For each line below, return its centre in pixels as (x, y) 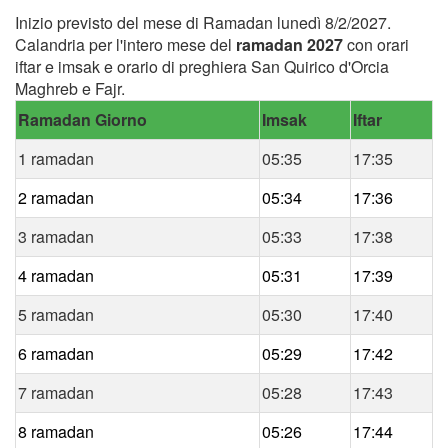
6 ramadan (56, 353)
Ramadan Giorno (82, 119)
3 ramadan (56, 236)
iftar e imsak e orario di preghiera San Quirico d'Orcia (202, 66)
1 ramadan (56, 158)
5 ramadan (56, 314)
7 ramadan (56, 392)
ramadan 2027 (289, 44)
